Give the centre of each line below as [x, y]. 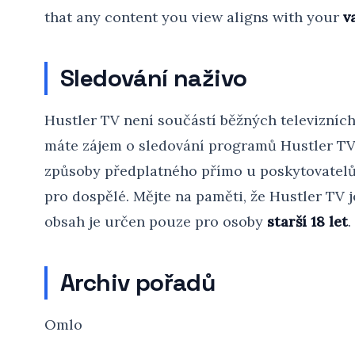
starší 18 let [307, 221]
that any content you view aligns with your [194, 17]
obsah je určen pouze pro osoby [156, 221]
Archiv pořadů [138, 282]
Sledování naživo [154, 78]
